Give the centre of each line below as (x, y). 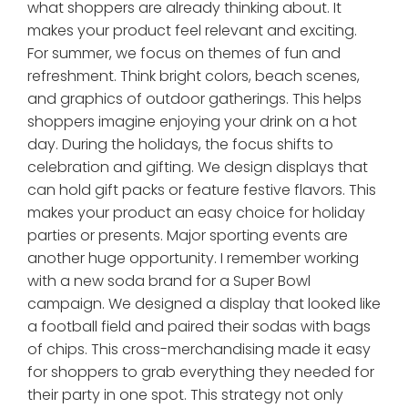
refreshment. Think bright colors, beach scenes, (194, 76)
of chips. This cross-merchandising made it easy (199, 350)
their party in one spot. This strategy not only (185, 395)
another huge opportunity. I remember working (193, 259)
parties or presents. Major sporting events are (188, 236)
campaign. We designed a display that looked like (204, 304)
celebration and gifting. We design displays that (198, 168)
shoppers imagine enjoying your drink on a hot (192, 122)
